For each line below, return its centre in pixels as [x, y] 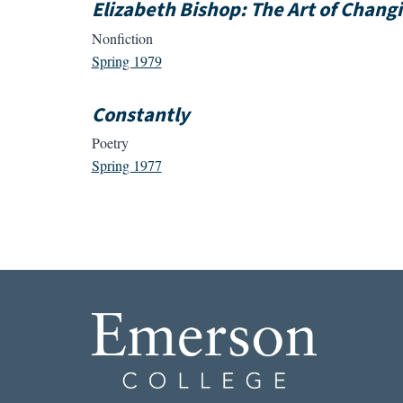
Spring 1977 [126, 165]
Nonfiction [122, 38]
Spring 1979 [126, 60]
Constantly [140, 115]
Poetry [110, 142]
